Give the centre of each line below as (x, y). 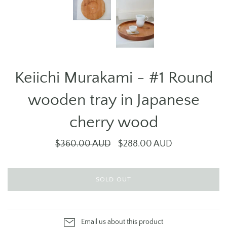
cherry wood (113, 123)
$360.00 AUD (83, 144)
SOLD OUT (113, 180)
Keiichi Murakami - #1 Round (113, 78)
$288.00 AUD (145, 144)
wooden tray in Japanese (113, 100)
